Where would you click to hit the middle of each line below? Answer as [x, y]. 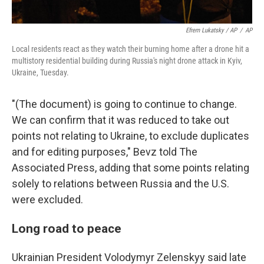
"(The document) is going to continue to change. [124, 104]
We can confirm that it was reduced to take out [121, 120]
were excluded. [47, 200]
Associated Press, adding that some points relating [131, 168]
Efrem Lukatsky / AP [211, 31]
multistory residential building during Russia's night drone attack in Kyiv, [127, 61]
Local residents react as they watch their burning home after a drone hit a [131, 49]
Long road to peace [67, 229]
